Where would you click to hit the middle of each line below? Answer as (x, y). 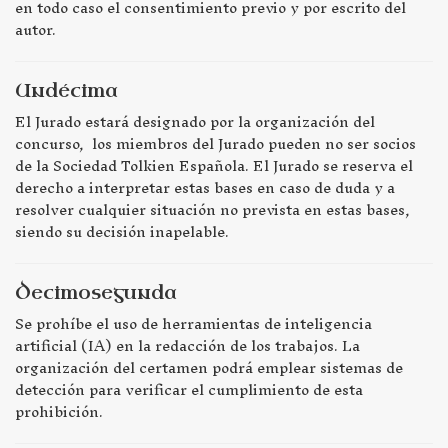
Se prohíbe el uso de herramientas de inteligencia (193, 324)
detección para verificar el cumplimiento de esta (189, 390)
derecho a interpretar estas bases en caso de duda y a (205, 188)
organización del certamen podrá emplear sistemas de (209, 368)
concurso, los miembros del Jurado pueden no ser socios (215, 144)
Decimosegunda (96, 293)
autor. (35, 30)
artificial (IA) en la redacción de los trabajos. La (187, 346)
